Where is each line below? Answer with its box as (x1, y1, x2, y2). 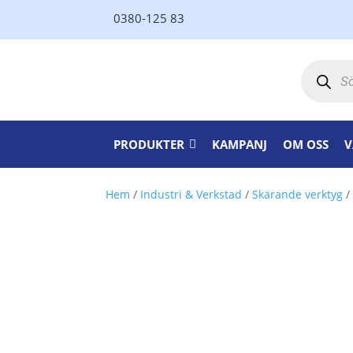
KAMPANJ (212, 136, 268, 152)
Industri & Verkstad (140, 187, 243, 202)
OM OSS (283, 136, 329, 152)
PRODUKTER (113, 136, 185, 152)
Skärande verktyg (252, 187, 344, 202)
